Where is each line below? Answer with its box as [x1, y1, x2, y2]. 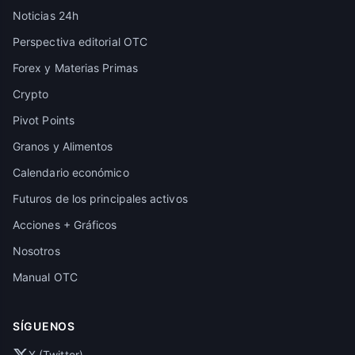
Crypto [13, 87, 49, 101]
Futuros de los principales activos [13, 192, 188, 205]
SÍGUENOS [13, 319, 75, 333]
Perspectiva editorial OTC [13, 35, 147, 48]
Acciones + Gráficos [13, 218, 117, 231]
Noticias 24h [13, 9, 78, 22]
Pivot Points [13, 113, 74, 127]
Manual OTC [13, 270, 78, 284]
